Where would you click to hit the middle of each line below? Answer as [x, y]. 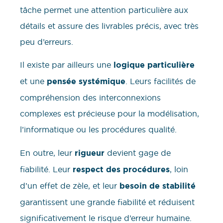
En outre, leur [47, 153]
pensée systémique [86, 82]
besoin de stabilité [158, 186]
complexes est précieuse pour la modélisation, [110, 114]
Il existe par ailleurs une [67, 65]
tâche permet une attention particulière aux [104, 10]
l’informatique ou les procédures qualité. [98, 130]
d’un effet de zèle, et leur [70, 185]
